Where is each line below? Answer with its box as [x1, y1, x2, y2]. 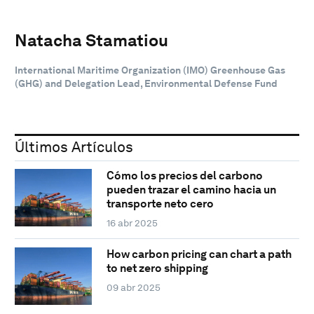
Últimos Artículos [15, 137, 133, 156]
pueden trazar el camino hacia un [106, 183, 276, 197]
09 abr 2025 [106, 282, 161, 294]
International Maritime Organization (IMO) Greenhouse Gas [15, 64, 285, 76]
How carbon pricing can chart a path [106, 247, 292, 261]
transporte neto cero [106, 197, 214, 211]
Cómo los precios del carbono [106, 169, 263, 183]
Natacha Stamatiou [15, 29, 168, 50]
